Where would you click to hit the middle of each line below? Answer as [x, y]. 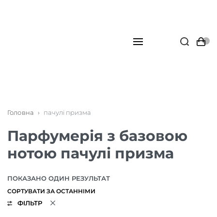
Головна [21, 112]
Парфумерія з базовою [97, 136]
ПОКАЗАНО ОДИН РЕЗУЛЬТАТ [59, 178]
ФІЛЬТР [30, 203]
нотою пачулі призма [91, 153]
